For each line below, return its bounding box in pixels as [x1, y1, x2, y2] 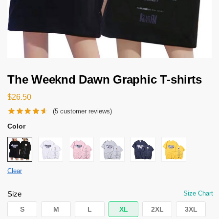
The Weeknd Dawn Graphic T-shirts [7, 73, 202, 87]
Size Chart [183, 189, 213, 197]
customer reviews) [58, 107, 112, 115]
